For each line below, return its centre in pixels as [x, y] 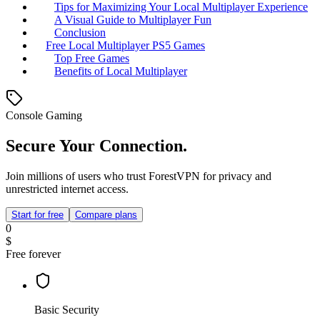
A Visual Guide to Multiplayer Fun [133, 20]
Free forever [33, 254]
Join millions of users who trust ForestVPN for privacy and [139, 176]
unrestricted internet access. [67, 189]
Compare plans [106, 215]
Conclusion [80, 33]
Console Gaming [44, 116]
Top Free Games [92, 59]
